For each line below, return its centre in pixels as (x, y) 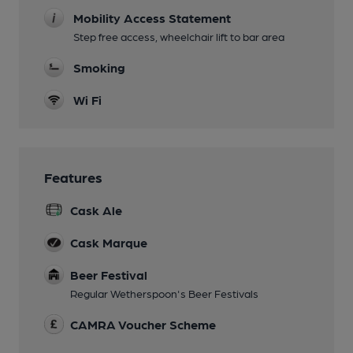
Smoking (99, 67)
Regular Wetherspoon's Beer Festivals (164, 293)
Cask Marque (109, 242)
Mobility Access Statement (152, 17)
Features (73, 176)
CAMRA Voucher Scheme (143, 324)
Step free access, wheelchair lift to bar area (179, 36)
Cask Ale (96, 210)
